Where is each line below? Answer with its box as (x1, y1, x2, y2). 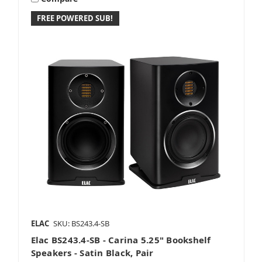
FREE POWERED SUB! (37, 13, 113, 24)
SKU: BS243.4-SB (53, 218, 109, 229)
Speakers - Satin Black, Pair (30, 247, 154, 259)
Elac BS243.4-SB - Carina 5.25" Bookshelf (30, 234, 211, 246)
